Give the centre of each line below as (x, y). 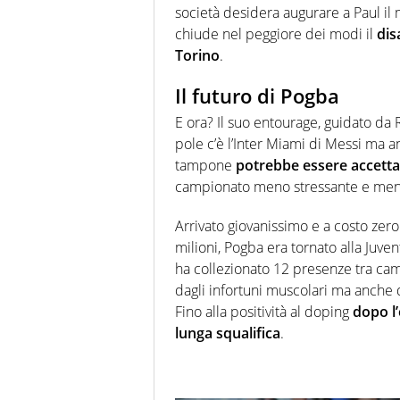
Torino (197, 55)
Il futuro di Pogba (257, 95)
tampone (205, 166)
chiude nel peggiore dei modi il (276, 33)
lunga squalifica (228, 333)
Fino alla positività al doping (262, 312)
